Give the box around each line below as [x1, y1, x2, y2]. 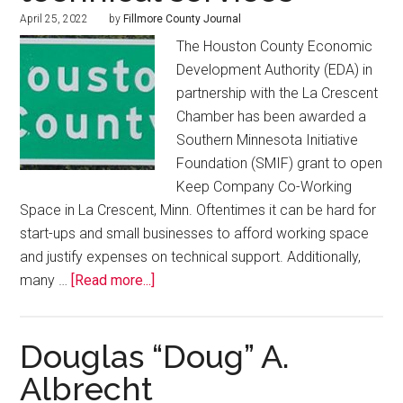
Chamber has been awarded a [176, 108, 367, 126]
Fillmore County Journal [123, 13, 242, 26]
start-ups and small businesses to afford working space [20, 225, 370, 243]
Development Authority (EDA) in [176, 61, 373, 79]
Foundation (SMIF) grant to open [176, 155, 383, 173]
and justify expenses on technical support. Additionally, [20, 248, 362, 266]
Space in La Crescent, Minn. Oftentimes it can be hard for [20, 201, 377, 219]
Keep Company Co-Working [176, 178, 353, 196]
